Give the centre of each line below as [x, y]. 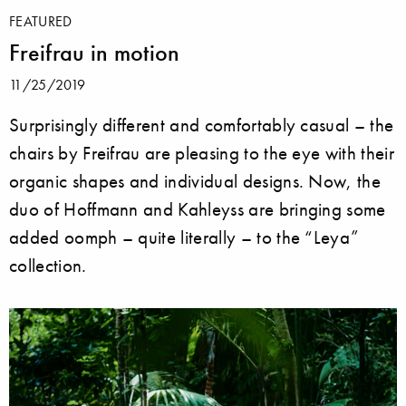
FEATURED [41, 20]
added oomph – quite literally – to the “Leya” [184, 237]
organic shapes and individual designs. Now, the [195, 180]
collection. [48, 265]
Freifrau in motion [95, 52]
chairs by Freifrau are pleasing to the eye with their [202, 152]
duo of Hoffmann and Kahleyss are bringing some [198, 208]
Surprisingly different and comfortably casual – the [202, 124]
